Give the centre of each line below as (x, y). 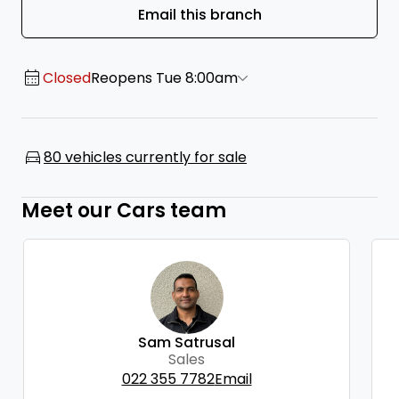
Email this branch (199, 15)
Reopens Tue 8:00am (164, 78)
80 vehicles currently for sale (145, 158)
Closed (67, 78)
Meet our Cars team (124, 211)
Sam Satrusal (187, 343)
